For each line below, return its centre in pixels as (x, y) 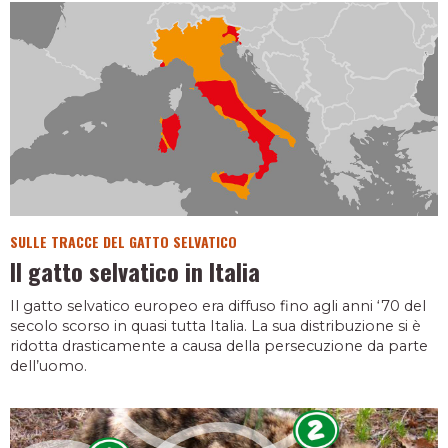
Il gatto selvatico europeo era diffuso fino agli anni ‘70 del (218, 306)
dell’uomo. (48, 366)
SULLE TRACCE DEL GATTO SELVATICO (123, 241)
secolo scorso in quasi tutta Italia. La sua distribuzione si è (215, 326)
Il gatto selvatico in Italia (135, 270)
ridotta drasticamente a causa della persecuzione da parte (219, 346)
